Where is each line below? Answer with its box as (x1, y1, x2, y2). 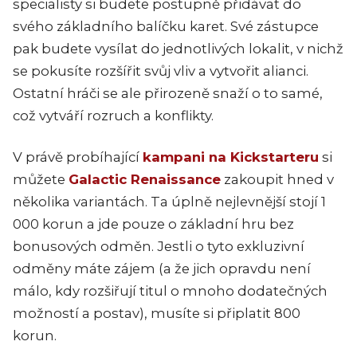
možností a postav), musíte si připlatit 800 (13, 304, 300, 321)
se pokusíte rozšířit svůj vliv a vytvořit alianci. (13, 62, 308, 79)
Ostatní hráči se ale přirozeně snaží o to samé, (13, 84, 323, 101)
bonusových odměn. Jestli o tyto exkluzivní (13, 237, 304, 254)
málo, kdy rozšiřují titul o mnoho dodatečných (13, 282, 328, 299)
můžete (13, 171, 69, 187)
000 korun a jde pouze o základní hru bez (13, 215, 294, 232)
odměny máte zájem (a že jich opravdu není (13, 260, 311, 277)
